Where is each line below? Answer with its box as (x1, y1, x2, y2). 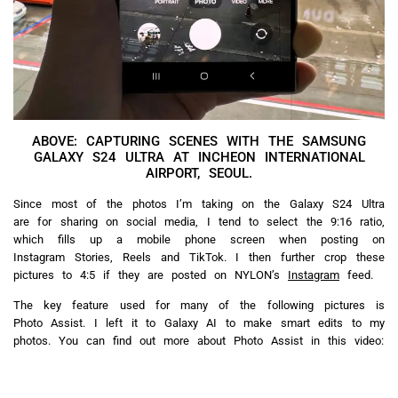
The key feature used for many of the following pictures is (13, 298, 385, 312)
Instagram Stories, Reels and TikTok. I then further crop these (13, 250, 385, 264)
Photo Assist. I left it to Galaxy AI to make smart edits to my (13, 315, 385, 330)
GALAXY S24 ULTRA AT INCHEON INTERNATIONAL (33, 148, 365, 165)
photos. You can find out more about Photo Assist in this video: (13, 333, 384, 347)
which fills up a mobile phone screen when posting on (13, 232, 385, 246)
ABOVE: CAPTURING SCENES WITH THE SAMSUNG (32, 132, 366, 149)
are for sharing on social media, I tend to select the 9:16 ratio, (13, 214, 385, 228)
